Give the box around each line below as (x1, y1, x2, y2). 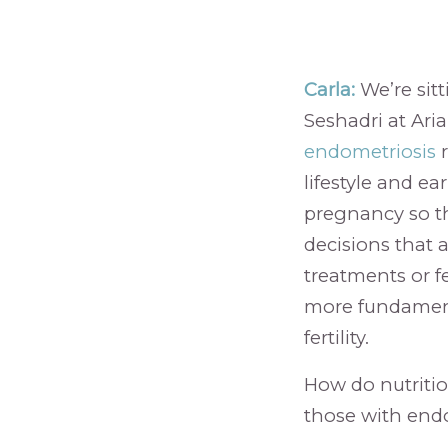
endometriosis (303, 139, 436, 163)
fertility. (303, 325, 369, 349)
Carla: (303, 77, 355, 101)
